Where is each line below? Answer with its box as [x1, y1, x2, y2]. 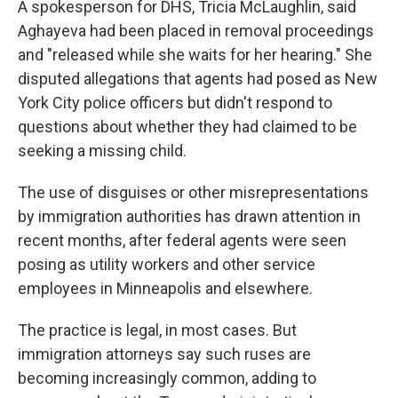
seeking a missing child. [18, 141, 187, 160]
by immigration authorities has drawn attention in [18, 207, 361, 226]
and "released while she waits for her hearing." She [18, 45, 372, 64]
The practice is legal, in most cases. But [18, 321, 297, 339]
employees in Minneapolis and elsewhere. [18, 279, 313, 298]
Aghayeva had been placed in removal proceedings [18, 21, 374, 40]
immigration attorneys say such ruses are [18, 345, 311, 363]
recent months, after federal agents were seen [18, 231, 346, 250]
